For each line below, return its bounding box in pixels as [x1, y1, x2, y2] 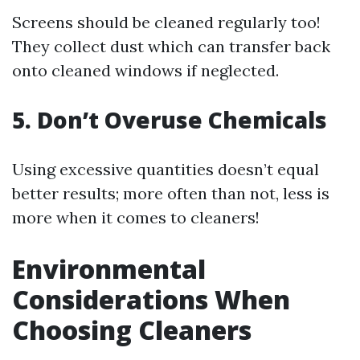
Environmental [12, 252, 206, 286]
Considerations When [12, 282, 290, 317]
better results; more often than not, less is [12, 183, 329, 203]
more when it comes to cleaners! [12, 207, 260, 227]
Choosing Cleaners [12, 313, 252, 347]
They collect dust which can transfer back [12, 36, 330, 56]
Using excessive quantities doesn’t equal [12, 159, 319, 179]
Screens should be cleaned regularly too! [12, 12, 321, 32]
